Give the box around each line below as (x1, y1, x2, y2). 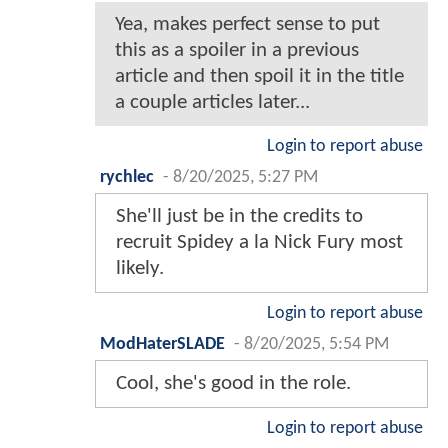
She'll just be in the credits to (116, 206, 363, 228)
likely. (116, 258, 164, 280)
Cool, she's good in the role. (116, 373, 351, 395)
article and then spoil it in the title (115, 66, 404, 88)
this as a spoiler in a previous (115, 40, 359, 62)
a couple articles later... (115, 92, 310, 114)
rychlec (100, 169, 154, 187)
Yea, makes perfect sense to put (115, 14, 380, 36)
